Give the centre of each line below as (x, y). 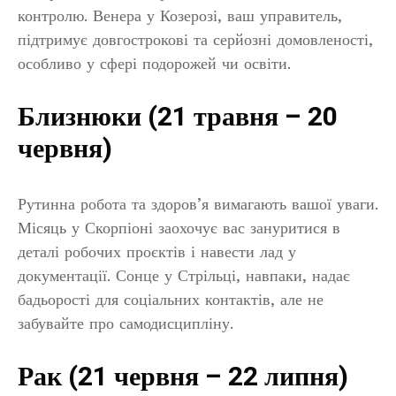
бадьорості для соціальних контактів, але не (171, 300)
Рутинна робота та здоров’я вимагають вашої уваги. (198, 204)
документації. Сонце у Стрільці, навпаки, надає (184, 276)
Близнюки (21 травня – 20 (178, 118)
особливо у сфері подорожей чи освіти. (154, 64)
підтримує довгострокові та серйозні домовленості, (195, 40)
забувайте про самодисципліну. (126, 324)
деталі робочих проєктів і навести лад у (157, 252)
